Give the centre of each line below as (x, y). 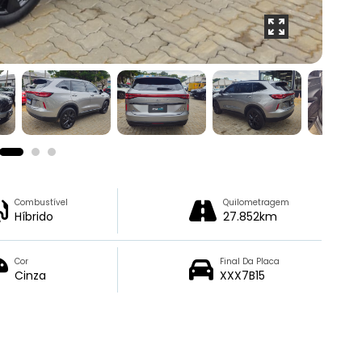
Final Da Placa (249, 261)
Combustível (42, 202)
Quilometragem (256, 202)
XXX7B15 (242, 275)
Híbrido (34, 216)
